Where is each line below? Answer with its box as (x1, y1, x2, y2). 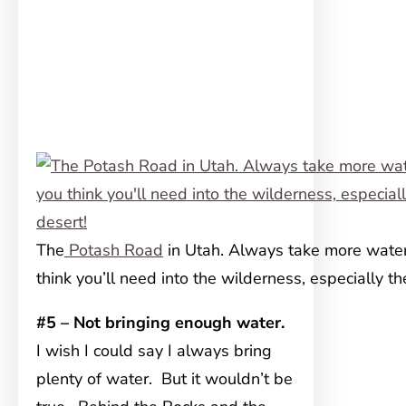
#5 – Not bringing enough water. (36, 312, 285, 334)
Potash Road (64, 239, 163, 262)
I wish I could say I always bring (36, 340, 272, 362)
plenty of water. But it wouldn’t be (36, 368, 293, 391)
